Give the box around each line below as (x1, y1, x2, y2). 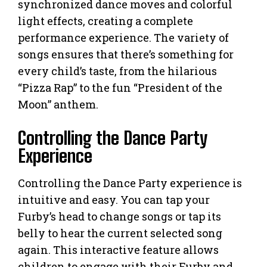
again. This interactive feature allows (18, 242, 219, 257)
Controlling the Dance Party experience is (18, 175, 242, 190)
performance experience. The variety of (18, 30, 229, 45)
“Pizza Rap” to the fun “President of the (18, 80, 222, 95)
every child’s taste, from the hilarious (18, 63, 217, 78)
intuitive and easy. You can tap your (18, 192, 210, 207)
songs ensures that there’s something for (18, 46, 234, 61)
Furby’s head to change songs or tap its (18, 209, 221, 223)
